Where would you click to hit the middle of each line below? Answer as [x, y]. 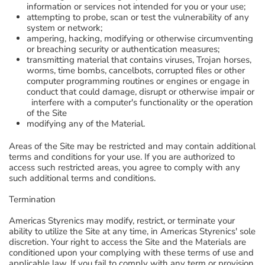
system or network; [64, 28]
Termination [32, 199]
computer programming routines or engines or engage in [138, 81]
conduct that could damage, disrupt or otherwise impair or [140, 92]
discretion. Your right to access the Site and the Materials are [127, 242]
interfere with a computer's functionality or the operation [140, 102]
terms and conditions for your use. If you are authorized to [122, 157]
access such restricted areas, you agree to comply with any [125, 167]
